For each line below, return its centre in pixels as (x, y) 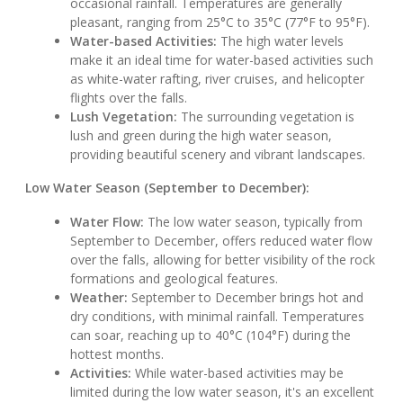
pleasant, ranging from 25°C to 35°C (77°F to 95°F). (220, 22)
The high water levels (281, 41)
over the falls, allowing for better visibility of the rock (223, 260)
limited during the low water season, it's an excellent (223, 392)
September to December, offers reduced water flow (222, 241)
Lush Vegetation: (124, 117)
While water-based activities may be (238, 373)
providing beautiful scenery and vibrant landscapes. (218, 155)
